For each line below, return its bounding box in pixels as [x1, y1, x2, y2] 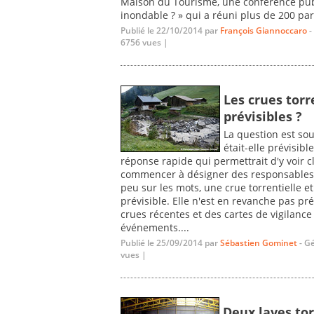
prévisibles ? [224, 108, 302, 125]
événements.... [121, 220, 189, 234]
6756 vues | [121, 36, 168, 48]
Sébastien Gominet [220, 236, 297, 249]
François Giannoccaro [220, 24, 307, 36]
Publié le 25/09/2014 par [121, 236, 220, 249]
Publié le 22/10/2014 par [121, 24, 220, 36]
